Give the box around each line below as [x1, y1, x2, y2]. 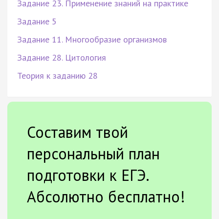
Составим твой [27, 121, 128, 142]
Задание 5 [17, 15, 57, 27]
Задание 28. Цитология [17, 51, 106, 63]
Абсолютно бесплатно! [27, 186, 185, 207]
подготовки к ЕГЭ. [27, 164, 149, 185]
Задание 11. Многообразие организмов [17, 33, 167, 45]
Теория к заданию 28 [17, 69, 98, 81]
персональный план [27, 143, 160, 164]
